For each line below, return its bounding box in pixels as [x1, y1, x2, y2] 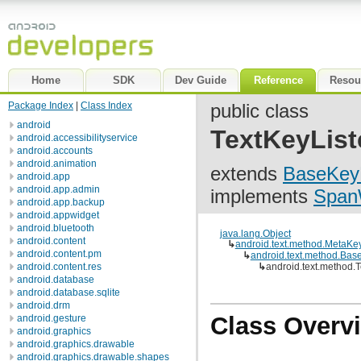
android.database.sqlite [17, 287, 120, 298]
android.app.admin [17, 184, 100, 195]
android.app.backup [17, 197, 105, 208]
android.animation [17, 158, 97, 169]
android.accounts [17, 145, 93, 156]
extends [210, 163, 283, 185]
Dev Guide [175, 74, 226, 86]
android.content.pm [17, 248, 102, 259]
